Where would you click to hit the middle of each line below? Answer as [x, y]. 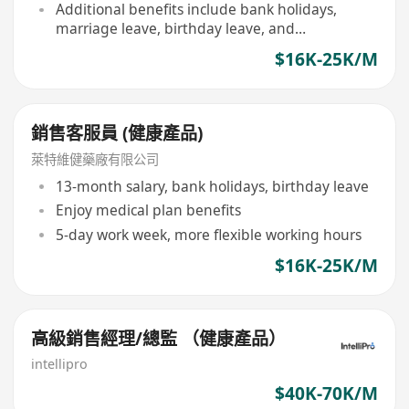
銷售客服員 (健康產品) [117, 133]
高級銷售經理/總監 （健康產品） [159, 339]
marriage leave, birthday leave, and [175, 29]
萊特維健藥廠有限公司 [95, 160]
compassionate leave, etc [139, 48]
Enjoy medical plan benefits [148, 210]
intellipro [60, 364]
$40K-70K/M [326, 393]
